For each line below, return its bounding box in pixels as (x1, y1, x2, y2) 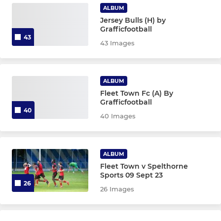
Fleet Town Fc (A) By (100, 89, 174, 98)
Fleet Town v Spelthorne (100, 162, 188, 171)
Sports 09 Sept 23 (100, 171, 163, 180)
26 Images (100, 185, 135, 193)
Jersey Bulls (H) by (100, 16, 166, 25)
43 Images (100, 39, 135, 47)
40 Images (100, 112, 136, 120)
